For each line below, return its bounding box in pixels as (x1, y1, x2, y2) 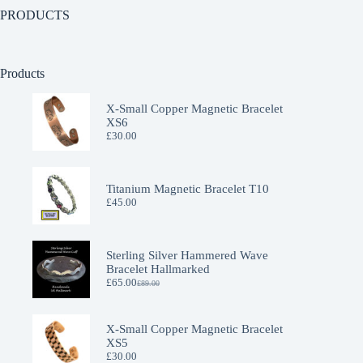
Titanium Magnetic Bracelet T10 (105, 181, 269, 195)
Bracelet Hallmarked (105, 263, 210, 276)
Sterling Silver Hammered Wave (105, 249, 268, 263)
